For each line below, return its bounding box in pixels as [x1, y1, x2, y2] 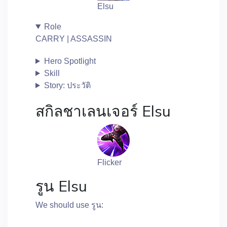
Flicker [97, 158, 122, 167]
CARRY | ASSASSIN [35, 34, 112, 43]
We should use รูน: [35, 201, 103, 209]
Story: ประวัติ [44, 81, 91, 90]
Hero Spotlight [44, 57, 96, 65]
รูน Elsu [35, 176, 87, 196]
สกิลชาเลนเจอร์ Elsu [35, 101, 171, 121]
